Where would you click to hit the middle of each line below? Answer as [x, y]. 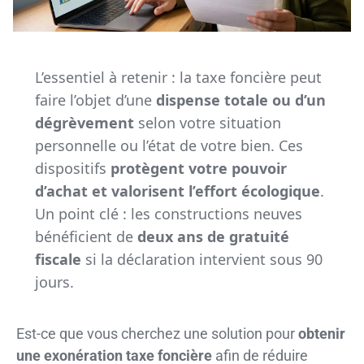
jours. [54, 282]
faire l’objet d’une [95, 100]
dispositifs [72, 168]
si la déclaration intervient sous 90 [201, 259]
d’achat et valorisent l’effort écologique [177, 191]
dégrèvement [84, 122]
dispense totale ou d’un [240, 100]
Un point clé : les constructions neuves [168, 213]
